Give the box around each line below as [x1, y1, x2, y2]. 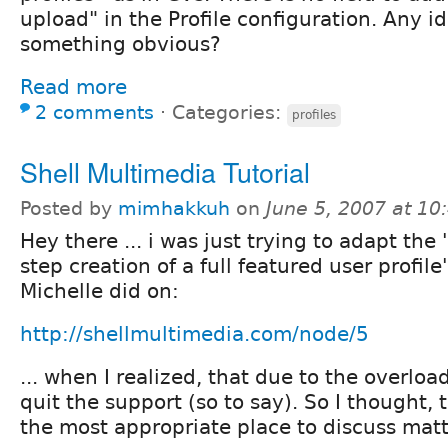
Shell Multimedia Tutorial [20, 151, 310, 191]
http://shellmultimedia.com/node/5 [20, 322, 369, 347]
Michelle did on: [20, 279, 179, 304]
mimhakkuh [118, 197, 230, 219]
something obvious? [20, 31, 221, 56]
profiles [292, 107, 336, 122]
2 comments [35, 101, 154, 123]
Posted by [20, 197, 118, 219]
